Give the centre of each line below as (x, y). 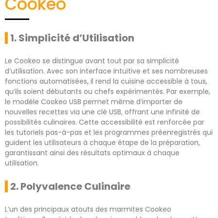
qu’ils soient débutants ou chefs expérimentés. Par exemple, (108, 91)
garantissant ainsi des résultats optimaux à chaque (92, 153)
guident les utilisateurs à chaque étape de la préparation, (102, 142)
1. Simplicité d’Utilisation (72, 38)
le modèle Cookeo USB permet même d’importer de (94, 101)
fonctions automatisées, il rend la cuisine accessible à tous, (106, 81)
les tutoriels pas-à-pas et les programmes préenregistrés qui (109, 132)
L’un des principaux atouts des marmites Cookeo (88, 209)
